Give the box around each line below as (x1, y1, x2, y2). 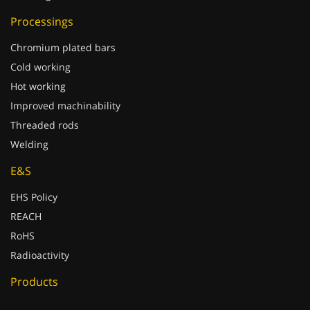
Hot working (10, 80, 66, 93)
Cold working (10, 60, 71, 73)
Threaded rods (10, 118, 79, 131)
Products (10, 274, 58, 289)
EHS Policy (10, 190, 57, 203)
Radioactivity (10, 248, 69, 262)
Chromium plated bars (10, 41, 116, 54)
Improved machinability (10, 99, 120, 112)
